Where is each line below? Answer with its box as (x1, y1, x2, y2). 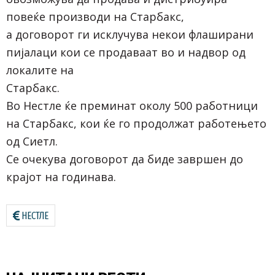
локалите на (6, 62, 74, 77)
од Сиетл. (6, 133, 58, 149)
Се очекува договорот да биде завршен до (6, 151, 243, 166)
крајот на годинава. (6, 169, 116, 184)
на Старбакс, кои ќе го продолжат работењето (6, 115, 266, 131)
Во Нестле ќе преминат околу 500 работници (6, 98, 258, 113)
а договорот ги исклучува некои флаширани (6, 26, 254, 42)
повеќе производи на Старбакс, (6, 9, 184, 24)
